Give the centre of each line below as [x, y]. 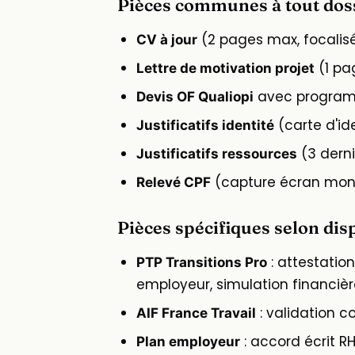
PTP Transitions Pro [202, 263]
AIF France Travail [196, 313]
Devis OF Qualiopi [195, 97]
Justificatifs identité [205, 126]
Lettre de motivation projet [225, 69]
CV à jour [167, 40]
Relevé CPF [174, 183]
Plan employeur [188, 342]
